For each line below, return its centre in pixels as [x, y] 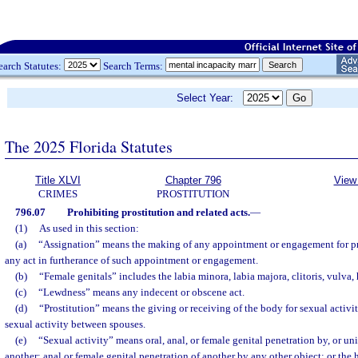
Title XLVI [58, 180]
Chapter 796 [193, 180]
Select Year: [210, 98]
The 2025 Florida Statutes [89, 146]
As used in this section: [89, 228]
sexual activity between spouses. [75, 324]
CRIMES [58, 194]
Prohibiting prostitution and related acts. [158, 212]
